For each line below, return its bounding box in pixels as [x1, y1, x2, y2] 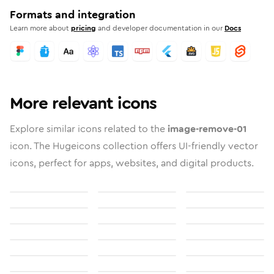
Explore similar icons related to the [10, 122, 168, 136]
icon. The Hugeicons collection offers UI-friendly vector [10, 139, 258, 153]
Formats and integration [10, 7, 136, 23]
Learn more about [10, 23, 69, 34]
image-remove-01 [168, 122, 246, 136]
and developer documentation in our [98, 23, 223, 34]
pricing [71, 23, 96, 34]
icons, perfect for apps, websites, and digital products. [10, 156, 254, 170]
